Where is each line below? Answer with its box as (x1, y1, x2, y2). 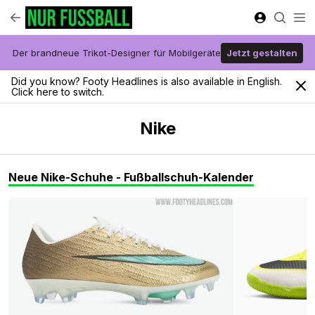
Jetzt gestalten (226, 46, 297, 58)
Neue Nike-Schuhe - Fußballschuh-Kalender (8, 170, 254, 184)
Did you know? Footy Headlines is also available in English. (11, 75, 282, 87)
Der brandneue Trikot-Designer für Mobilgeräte (12, 46, 221, 58)
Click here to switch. (11, 86, 104, 98)
